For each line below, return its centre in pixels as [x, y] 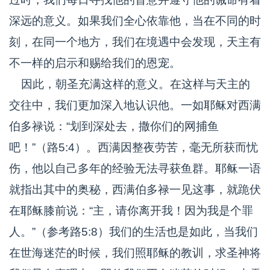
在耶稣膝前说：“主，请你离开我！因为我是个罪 [131, 211]
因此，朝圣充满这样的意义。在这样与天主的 [130, 84]
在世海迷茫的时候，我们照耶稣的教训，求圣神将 [135, 253]
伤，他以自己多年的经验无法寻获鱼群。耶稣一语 [135, 168]
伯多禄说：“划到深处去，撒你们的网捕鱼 [114, 126]
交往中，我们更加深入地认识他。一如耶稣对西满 [135, 105]
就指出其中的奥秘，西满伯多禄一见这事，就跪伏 [135, 190]
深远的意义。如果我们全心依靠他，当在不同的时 [135, 21]
